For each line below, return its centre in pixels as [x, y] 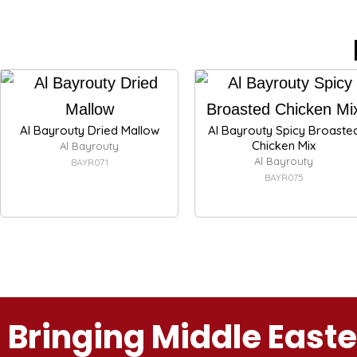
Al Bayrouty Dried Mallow [89, 130]
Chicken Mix [284, 145]
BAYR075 [284, 177]
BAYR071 [89, 162]
